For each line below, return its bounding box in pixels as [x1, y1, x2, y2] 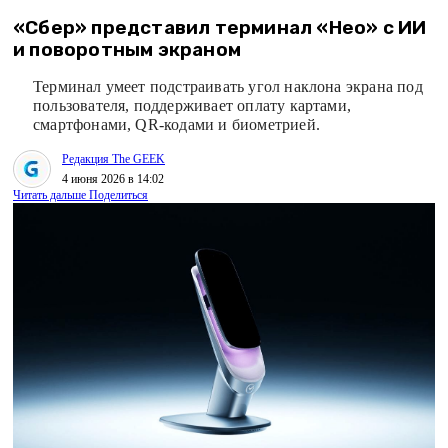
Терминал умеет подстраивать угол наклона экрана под [33, 78, 423, 96]
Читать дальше [13, 188, 86, 203]
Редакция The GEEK [62, 151, 165, 166]
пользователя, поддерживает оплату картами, [33, 97, 352, 115]
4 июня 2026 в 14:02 [62, 171, 164, 186]
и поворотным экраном [13, 38, 241, 62]
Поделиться [89, 188, 148, 203]
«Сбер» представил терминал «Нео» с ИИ [13, 16, 427, 40]
